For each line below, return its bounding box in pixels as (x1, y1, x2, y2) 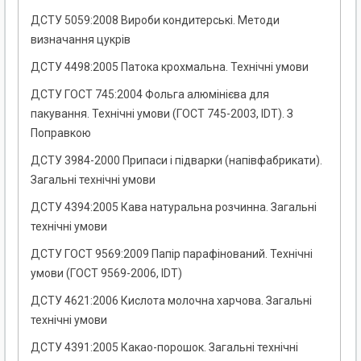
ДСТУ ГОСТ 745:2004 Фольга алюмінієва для (31, 88, 269, 102)
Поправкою (31, 127, 91, 140)
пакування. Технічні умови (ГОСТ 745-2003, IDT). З (31, 107, 293, 121)
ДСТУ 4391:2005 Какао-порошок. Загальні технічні (31, 341, 298, 355)
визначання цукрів (31, 33, 131, 47)
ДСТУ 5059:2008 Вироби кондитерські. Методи (31, 14, 280, 27)
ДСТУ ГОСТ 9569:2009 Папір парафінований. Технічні (31, 247, 313, 261)
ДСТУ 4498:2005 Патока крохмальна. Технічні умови (31, 60, 309, 74)
